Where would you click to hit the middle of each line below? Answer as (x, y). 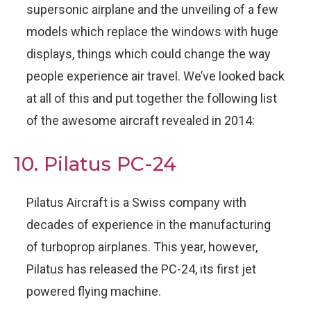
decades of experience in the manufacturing (149, 225)
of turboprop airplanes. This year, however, (142, 247)
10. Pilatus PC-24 (95, 164)
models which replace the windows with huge (152, 32)
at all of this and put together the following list (152, 98)
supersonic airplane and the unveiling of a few (152, 9)
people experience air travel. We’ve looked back (155, 76)
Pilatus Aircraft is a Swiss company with (136, 202)
